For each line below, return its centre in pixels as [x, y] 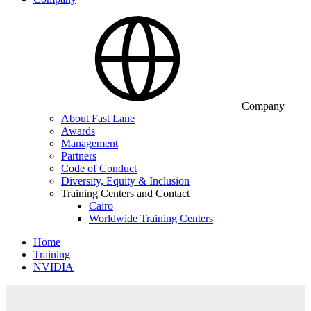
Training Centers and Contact [125, 193]
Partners [79, 156]
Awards [78, 131]
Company [263, 106]
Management [90, 143]
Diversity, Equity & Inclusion [125, 181]
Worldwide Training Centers [151, 218]
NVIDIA [53, 267]
